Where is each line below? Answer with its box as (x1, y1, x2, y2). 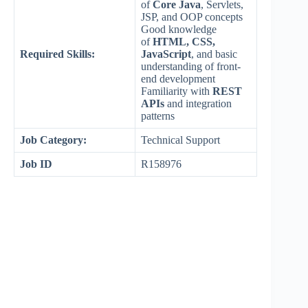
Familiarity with (141, 85, 212, 98)
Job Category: (20, 134, 87, 146)
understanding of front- (141, 60, 241, 73)
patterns (141, 110, 175, 122)
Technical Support (141, 134, 220, 146)
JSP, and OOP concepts (141, 11, 243, 23)
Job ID (20, 158, 52, 170)
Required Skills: (20, 48, 95, 60)
